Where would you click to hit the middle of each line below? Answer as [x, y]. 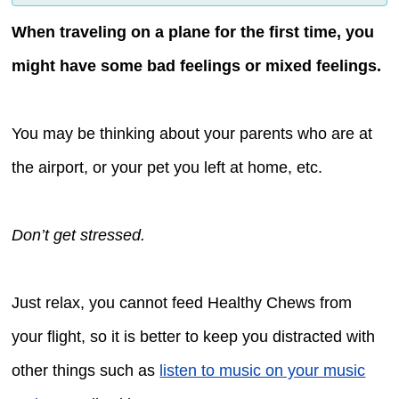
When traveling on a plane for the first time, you [193, 32]
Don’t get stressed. [79, 235]
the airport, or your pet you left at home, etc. [167, 167]
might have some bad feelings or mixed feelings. [197, 65]
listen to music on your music [263, 370]
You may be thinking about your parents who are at [192, 133]
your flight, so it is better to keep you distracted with [194, 336]
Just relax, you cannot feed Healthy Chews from [182, 302]
